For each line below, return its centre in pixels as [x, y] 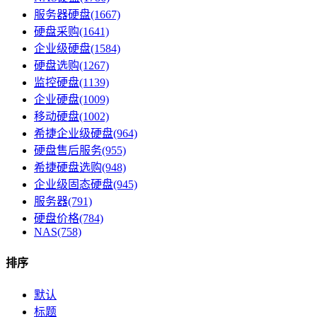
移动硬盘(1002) [71, 116]
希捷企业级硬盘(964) [86, 133]
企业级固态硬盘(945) [86, 184]
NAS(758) [58, 231]
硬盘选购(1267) [71, 65]
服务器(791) [63, 201]
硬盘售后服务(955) [80, 150]
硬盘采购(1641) [71, 31]
